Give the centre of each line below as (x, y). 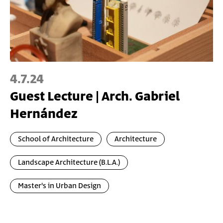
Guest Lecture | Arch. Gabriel (95, 97)
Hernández (44, 114)
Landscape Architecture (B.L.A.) (69, 162)
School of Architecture (56, 139)
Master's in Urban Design (59, 186)
